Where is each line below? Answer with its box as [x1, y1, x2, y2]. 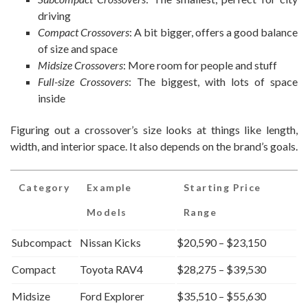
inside [38, 91, 65, 105]
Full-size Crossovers [38, 75, 129, 89]
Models [87, 206, 127, 219]
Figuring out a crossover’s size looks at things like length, [10, 123, 298, 137]
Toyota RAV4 [80, 263, 143, 276]
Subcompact [12, 236, 71, 250]
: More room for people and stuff [123, 58, 277, 72]
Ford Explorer [80, 289, 144, 303]
